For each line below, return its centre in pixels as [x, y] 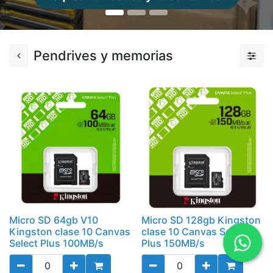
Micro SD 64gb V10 [54, 220]
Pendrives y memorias [103, 56]
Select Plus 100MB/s [56, 243]
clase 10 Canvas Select [194, 231]
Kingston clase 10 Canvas [70, 231]
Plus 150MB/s [173, 243]
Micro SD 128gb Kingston [201, 220]
